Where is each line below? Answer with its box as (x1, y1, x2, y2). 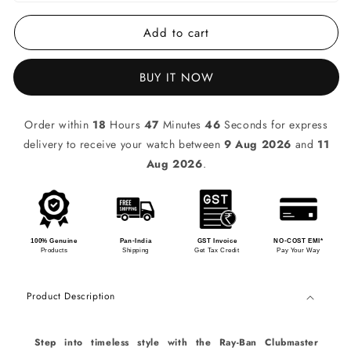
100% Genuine (31, 237, 78, 245)
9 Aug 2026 (224, 136, 292, 153)
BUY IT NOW (139, 69, 214, 87)
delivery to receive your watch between (23, 136, 225, 153)
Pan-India (119, 237, 152, 245)
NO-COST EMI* (273, 237, 324, 245)
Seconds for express (220, 117, 328, 133)
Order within (24, 117, 93, 133)
